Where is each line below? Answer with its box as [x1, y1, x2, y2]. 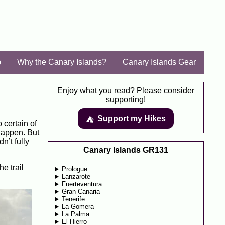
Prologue [62, 165, 88, 173]
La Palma [62, 210, 90, 218]
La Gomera [62, 203, 94, 211]
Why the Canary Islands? [17, 58, 106, 66]
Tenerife [62, 195, 85, 203]
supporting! [106, 95, 146, 104]
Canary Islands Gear [123, 58, 196, 66]
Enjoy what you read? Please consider [57, 86, 194, 95]
